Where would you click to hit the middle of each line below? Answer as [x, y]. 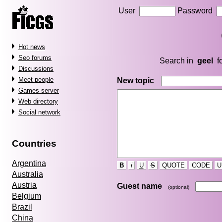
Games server [39, 90]
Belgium [27, 196]
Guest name [139, 186]
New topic [135, 80]
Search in [178, 60]
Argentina [29, 164]
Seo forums [35, 58]
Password [196, 11]
